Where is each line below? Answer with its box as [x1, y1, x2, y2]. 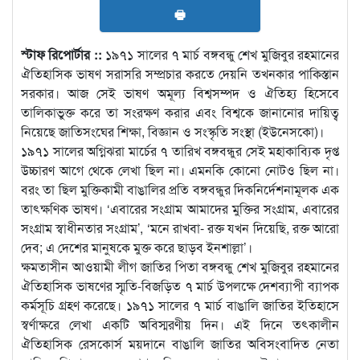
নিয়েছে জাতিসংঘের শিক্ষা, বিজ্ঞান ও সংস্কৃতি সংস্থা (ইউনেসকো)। [21, 121, 324, 141]
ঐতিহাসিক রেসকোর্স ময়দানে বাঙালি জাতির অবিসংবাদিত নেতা [21, 333, 339, 353]
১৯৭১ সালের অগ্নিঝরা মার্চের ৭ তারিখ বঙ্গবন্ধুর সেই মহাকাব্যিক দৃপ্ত [21, 141, 339, 160]
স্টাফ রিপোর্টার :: [21, 44, 102, 63]
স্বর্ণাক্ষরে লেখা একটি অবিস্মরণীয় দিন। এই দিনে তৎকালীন [21, 314, 339, 333]
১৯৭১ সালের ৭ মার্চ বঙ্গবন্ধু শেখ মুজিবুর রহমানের [101, 44, 340, 63]
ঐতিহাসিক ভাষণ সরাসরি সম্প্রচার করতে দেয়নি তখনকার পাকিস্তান [21, 63, 339, 83]
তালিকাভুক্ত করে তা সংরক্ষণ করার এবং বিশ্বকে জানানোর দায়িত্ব [21, 102, 339, 121]
